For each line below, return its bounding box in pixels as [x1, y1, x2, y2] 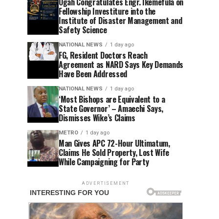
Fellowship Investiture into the [59, 5, 156, 17]
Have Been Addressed [59, 67, 127, 80]
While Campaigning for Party [59, 155, 149, 168]
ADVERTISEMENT [81, 180, 130, 186]
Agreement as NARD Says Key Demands [59, 58, 184, 70]
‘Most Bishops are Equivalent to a [59, 93, 165, 105]
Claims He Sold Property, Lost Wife [59, 146, 170, 158]
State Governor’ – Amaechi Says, [59, 102, 164, 114]
